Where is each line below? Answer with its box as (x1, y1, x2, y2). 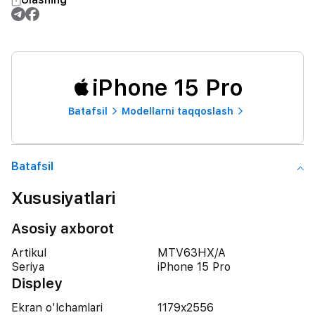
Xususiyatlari (11, 188, 115, 208)
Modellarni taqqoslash (121, 105, 233, 117)
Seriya (11, 260, 44, 274)
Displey (11, 275, 63, 292)
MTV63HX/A (157, 246, 226, 259)
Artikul (11, 246, 46, 259)
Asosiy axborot (11, 220, 114, 237)
